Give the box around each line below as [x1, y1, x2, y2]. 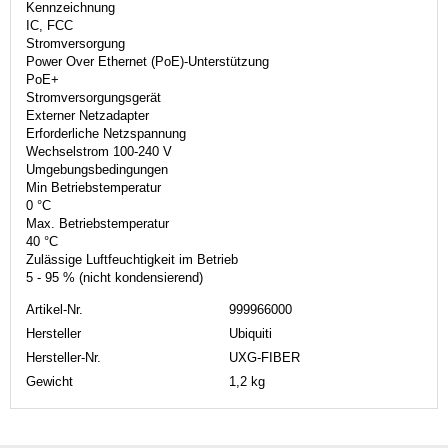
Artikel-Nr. [26, 301, 83, 317]
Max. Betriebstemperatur [26, 215, 169, 231]
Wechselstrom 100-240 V [26, 143, 172, 159]
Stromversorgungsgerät [26, 89, 161, 105]
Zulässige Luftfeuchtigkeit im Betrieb [26, 251, 238, 267]
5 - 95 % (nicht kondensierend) [26, 269, 203, 285]
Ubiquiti [229, 325, 272, 341]
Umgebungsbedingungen [26, 161, 168, 177]
